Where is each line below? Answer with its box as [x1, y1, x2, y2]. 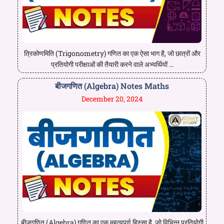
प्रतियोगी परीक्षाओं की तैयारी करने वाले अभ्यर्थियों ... [50, 59, 173, 69]
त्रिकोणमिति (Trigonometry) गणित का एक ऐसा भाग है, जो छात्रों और [23, 48, 200, 58]
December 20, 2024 [81, 93, 142, 103]
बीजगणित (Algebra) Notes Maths [55, 80, 169, 91]
